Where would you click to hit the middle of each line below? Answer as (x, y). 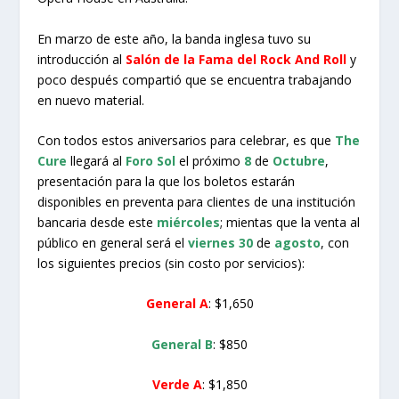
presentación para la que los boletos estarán (167, 181)
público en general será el (113, 242)
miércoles (189, 222)
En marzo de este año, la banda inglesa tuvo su (175, 38)
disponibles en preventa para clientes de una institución (197, 201)
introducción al (82, 59)
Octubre (297, 160)
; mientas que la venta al (290, 222)
